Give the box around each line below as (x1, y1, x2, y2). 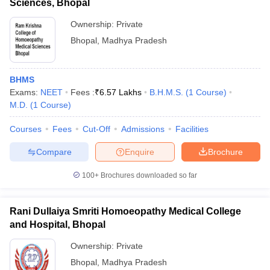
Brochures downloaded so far (99, 171, 197, 180)
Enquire (125, 146, 154, 157)
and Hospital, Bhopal (10, 219, 105, 230)
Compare (36, 146, 72, 157)
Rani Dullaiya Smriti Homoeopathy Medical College (10, 206, 241, 216)
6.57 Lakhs (99, 87, 142, 97)
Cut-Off (83, 124, 110, 134)
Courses (10, 124, 42, 134)
